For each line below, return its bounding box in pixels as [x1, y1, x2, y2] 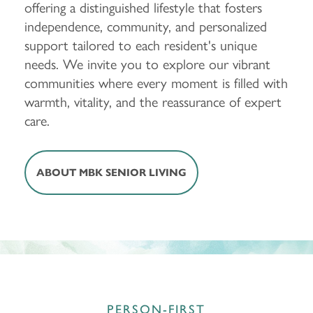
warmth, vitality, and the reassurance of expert [24, 91, 282, 112]
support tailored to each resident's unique [24, 34, 257, 55]
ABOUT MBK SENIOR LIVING [36, 166, 187, 180]
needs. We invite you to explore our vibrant [24, 53, 270, 74]
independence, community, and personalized [24, 15, 267, 36]
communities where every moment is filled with [24, 72, 288, 93]
